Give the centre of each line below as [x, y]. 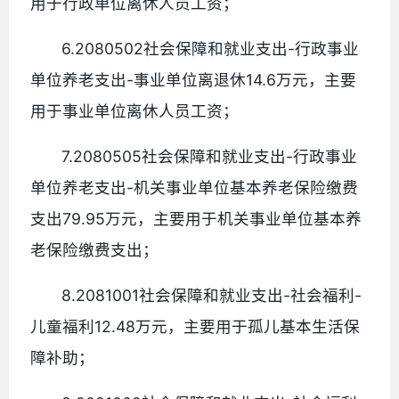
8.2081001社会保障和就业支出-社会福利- [212, 295]
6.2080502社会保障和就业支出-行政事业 [211, 48]
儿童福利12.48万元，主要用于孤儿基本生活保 [195, 326]
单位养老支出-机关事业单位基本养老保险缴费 [194, 187]
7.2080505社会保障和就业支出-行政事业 [210, 156]
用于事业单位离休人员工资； [134, 110]
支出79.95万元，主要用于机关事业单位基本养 [196, 218]
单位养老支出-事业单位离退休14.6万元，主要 [193, 79]
